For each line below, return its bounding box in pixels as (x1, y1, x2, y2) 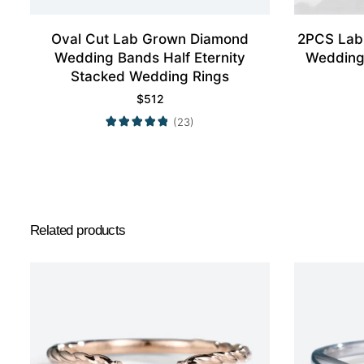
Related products (30, 222, 126, 238)
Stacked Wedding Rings (71, 67, 229, 84)
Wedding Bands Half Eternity (54, 49, 245, 66)
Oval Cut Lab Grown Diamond (51, 30, 249, 47)
